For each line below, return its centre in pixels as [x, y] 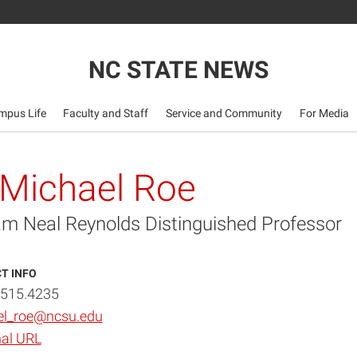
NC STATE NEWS [178, 69]
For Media [324, 113]
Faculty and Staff [106, 113]
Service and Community [224, 113]
